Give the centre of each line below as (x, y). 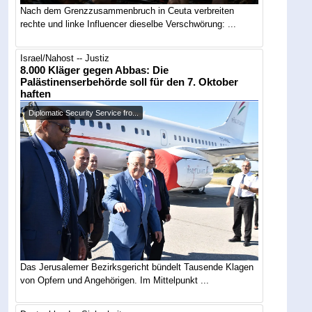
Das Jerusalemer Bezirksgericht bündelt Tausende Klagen (137, 267)
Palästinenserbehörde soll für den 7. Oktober (130, 83)
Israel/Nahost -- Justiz (65, 58)
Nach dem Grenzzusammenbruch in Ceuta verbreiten (127, 11)
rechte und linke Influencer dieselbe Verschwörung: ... (128, 24)
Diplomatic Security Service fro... (84, 113)
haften (36, 94)
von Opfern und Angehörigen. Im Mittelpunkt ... (115, 280)
